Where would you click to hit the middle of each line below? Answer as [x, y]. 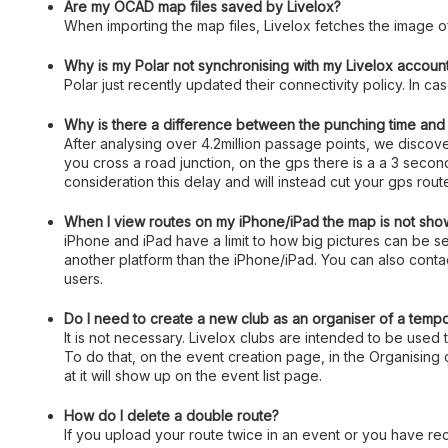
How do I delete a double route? [171, 415]
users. [83, 278]
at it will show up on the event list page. [193, 375]
